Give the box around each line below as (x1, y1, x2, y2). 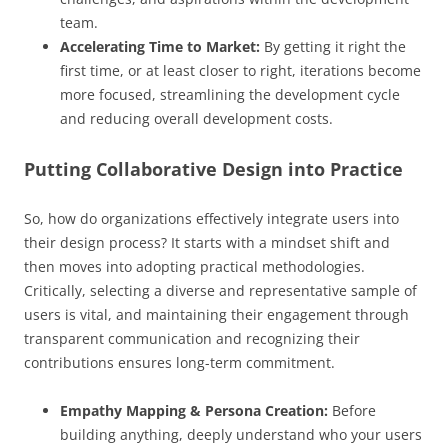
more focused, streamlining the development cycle (60, 85, 400, 105)
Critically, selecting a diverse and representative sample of (24, 281, 417, 301)
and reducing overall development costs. (60, 109, 333, 129)
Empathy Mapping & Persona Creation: (60, 401, 328, 421)
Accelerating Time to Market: (60, 37, 260, 57)
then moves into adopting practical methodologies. (24, 257, 365, 277)
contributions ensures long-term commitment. (24, 353, 335, 373)
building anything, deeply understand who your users (60, 425, 422, 445)
